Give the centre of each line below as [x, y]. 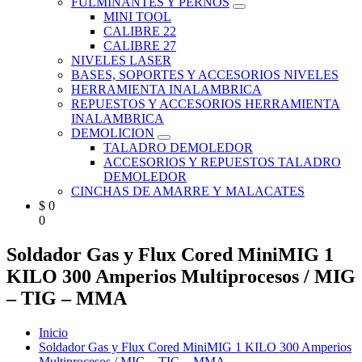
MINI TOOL [137, 16]
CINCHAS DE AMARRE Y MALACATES [188, 191]
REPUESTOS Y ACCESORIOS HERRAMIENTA [206, 103]
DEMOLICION [113, 133]
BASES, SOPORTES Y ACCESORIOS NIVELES [205, 74]
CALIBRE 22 [140, 31]
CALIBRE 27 [140, 45]
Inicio [53, 332]
